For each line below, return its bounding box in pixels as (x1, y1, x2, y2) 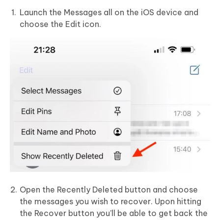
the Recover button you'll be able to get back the (20, 208, 208, 219)
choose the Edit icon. (20, 19, 101, 29)
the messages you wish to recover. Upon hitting (20, 196, 201, 207)
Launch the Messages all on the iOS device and (20, 7, 198, 17)
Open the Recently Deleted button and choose (20, 185, 198, 195)
